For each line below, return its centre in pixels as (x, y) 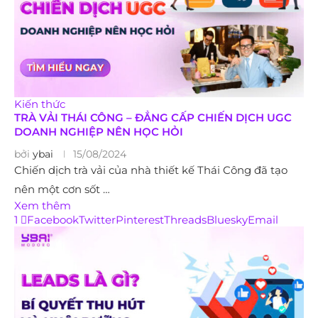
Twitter (97, 219)
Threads (185, 219)
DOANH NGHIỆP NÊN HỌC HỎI (100, 131)
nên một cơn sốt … (62, 189)
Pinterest (140, 219)
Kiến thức (40, 104)
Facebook (53, 219)
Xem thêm (43, 205)
